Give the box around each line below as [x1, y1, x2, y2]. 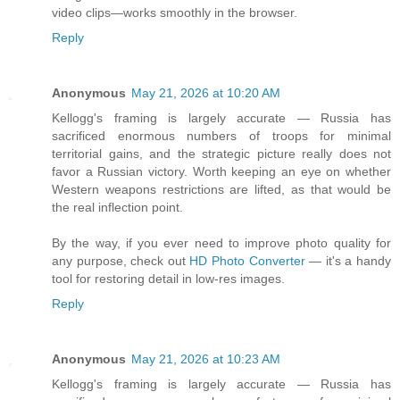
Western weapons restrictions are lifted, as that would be [52, 182, 391, 197]
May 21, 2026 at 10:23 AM [131, 352, 280, 367]
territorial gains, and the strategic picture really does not [52, 146, 391, 162]
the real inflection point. [52, 200, 183, 215]
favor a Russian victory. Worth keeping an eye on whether [52, 164, 391, 179]
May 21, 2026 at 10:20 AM [131, 86, 280, 101]
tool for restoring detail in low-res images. [52, 271, 285, 287]
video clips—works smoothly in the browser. [52, 5, 297, 21]
